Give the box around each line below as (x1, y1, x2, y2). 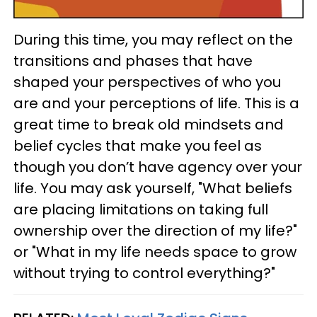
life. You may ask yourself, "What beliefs (13, 178, 292, 199)
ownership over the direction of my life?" (13, 221, 297, 241)
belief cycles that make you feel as (13, 136, 262, 156)
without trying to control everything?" (13, 263, 275, 284)
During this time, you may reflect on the (13, 30, 293, 50)
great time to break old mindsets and (13, 115, 284, 135)
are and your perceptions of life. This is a (13, 93, 299, 114)
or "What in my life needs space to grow (13, 242, 296, 263)
